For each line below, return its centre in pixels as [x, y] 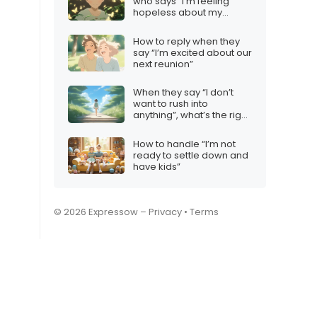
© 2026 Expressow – [101, 212]
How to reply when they [186, 41]
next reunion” [163, 64]
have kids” [157, 166]
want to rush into [171, 104]
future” [148, 24]
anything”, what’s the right [191, 115]
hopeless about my [178, 13]
